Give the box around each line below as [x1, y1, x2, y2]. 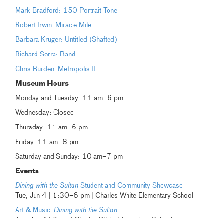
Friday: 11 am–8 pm [15, 138, 79, 145]
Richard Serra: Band [15, 51, 76, 58]
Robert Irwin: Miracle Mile [15, 21, 91, 29]
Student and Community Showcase [78, 182, 183, 189]
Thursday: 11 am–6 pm [15, 124, 88, 131]
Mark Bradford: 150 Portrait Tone [15, 7, 118, 14]
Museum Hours [15, 80, 69, 87]
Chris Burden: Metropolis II [15, 65, 96, 73]
